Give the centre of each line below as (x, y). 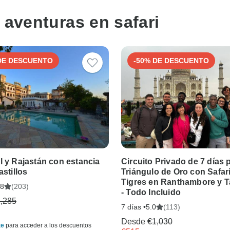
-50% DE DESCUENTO (171, 60)
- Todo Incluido (151, 192)
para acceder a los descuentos (48, 225)
